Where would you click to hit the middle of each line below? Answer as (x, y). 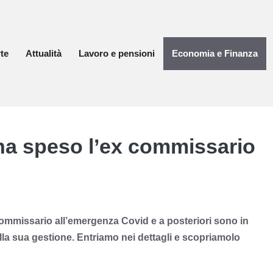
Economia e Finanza (215, 53)
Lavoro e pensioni (117, 53)
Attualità (44, 53)
